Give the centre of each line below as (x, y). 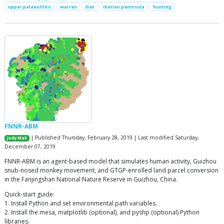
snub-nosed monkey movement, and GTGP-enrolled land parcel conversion (111, 170)
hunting (162, 6)
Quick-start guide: (29, 194)
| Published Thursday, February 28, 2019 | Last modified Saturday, (114, 137)
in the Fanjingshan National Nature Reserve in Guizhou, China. (91, 179)
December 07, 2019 (30, 146)
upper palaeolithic (29, 6)
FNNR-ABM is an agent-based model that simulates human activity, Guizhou (110, 161)
